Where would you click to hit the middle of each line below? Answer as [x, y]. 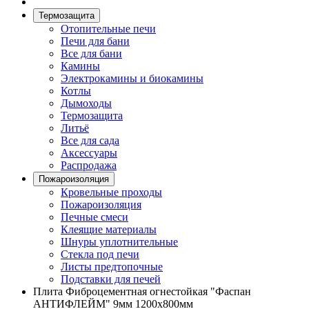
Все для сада [90, 140]
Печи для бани [95, 41]
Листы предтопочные [112, 267]
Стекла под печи [100, 254]
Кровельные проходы [111, 192]
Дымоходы [86, 103]
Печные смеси [94, 217]
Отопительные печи [108, 29]
